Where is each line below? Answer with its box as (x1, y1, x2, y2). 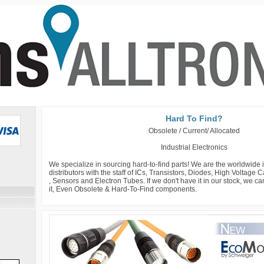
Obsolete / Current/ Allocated (148, 127, 240, 135)
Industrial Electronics (161, 143, 227, 152)
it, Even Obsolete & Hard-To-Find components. (48, 184, 197, 193)
